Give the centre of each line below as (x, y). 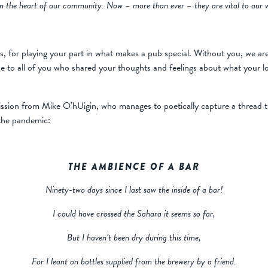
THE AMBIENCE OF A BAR (134, 167)
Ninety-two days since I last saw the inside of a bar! (134, 190)
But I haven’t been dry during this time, (134, 238)
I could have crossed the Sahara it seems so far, (134, 214)
